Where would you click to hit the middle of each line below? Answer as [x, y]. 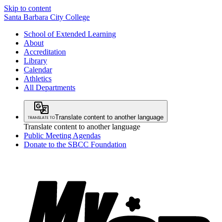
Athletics [38, 79]
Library [35, 61]
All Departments [50, 87]
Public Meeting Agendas [62, 136]
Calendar [38, 70]
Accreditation [45, 52]
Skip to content [28, 8]
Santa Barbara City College [47, 17]
